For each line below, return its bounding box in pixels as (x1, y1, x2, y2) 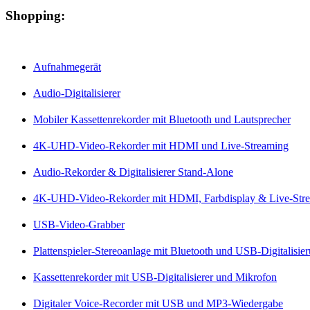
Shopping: (6, 8, 65, 24)
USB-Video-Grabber (33, 219, 125, 231)
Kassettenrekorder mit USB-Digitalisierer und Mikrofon (33, 271, 277, 284)
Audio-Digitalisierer (33, 87, 120, 100)
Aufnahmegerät (33, 61, 101, 73)
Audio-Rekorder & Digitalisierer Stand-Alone (33, 166, 233, 179)
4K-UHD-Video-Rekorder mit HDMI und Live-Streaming (33, 140, 289, 152)
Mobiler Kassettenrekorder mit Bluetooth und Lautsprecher (33, 113, 291, 126)
